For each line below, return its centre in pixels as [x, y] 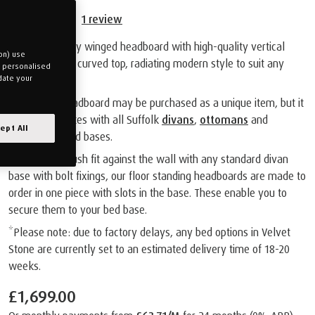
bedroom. [30, 80]
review [104, 19]
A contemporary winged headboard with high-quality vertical [147, 46]
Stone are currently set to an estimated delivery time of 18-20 [149, 249]
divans [178, 119]
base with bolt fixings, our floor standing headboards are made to [157, 175]
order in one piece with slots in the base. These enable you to [148, 192]
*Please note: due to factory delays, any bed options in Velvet [149, 232]
